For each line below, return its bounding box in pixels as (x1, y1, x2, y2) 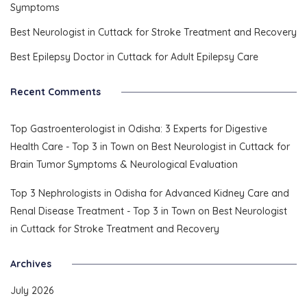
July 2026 (10, 284, 53, 297)
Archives (10, 257, 51, 270)
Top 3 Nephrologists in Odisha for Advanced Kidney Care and (10, 186, 289, 199)
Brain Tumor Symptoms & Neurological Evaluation (10, 158, 238, 171)
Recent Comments (10, 85, 101, 98)
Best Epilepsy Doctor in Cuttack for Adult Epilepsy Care (10, 50, 258, 63)
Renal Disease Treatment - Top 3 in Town (10, 204, 195, 217)
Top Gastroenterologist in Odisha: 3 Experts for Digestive (10, 122, 267, 135)
